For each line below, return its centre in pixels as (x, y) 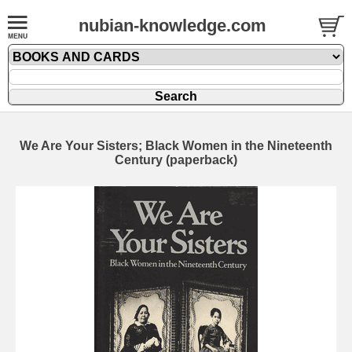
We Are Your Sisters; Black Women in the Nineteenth (176, 146)
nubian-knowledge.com (172, 26)
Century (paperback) (176, 160)
